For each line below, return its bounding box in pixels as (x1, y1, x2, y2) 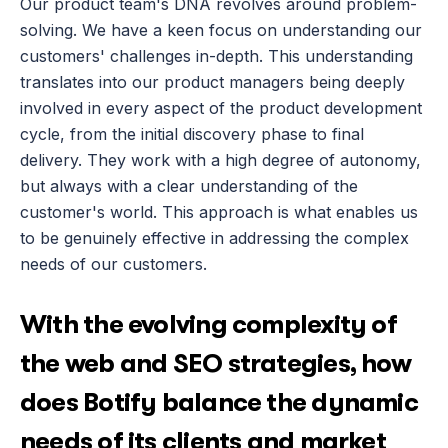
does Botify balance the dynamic (20, 388, 418, 417)
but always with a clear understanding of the (20, 176, 358, 196)
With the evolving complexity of (20, 310, 397, 339)
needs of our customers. (20, 254, 207, 274)
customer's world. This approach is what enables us (20, 202, 418, 222)
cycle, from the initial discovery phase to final (20, 124, 364, 144)
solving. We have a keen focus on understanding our (20, 20, 422, 40)
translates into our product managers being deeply (20, 72, 405, 92)
